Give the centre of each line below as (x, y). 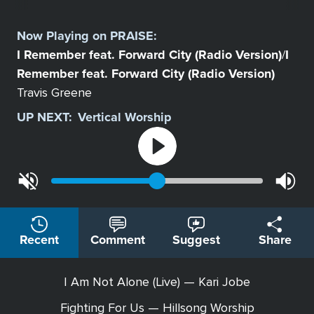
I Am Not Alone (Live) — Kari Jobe (157, 282)
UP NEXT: (45, 117)
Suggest (196, 240)
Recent (39, 240)
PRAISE (132, 36)
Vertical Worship (125, 117)
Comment (118, 240)
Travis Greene (54, 93)
